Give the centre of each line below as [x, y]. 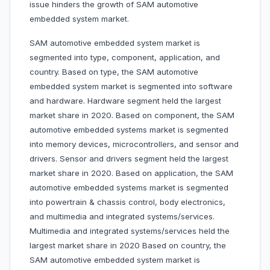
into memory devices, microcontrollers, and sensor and [134, 144]
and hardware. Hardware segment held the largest [125, 101]
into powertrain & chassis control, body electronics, [127, 202]
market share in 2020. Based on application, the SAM [131, 173]
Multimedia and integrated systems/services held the [130, 231]
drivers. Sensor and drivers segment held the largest [129, 159]
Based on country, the [184, 246]
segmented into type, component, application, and [125, 58]
